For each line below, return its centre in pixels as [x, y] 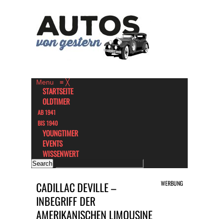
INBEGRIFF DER [66, 201]
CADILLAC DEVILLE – [76, 187]
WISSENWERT [61, 153]
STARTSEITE [58, 91]
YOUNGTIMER [60, 133]
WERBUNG [172, 183]
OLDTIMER [56, 101]
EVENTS [53, 143]
